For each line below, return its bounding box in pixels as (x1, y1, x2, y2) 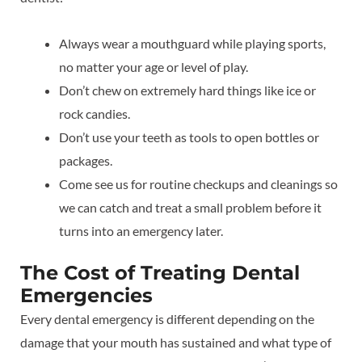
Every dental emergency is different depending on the (20, 311, 314, 326)
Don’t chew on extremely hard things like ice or (59, 82, 316, 98)
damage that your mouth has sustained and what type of (20, 335, 331, 350)
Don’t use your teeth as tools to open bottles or (59, 129, 319, 145)
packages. (59, 153, 112, 168)
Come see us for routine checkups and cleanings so (59, 176, 338, 192)
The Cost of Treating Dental (20, 261, 300, 284)
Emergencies (20, 284, 153, 307)
